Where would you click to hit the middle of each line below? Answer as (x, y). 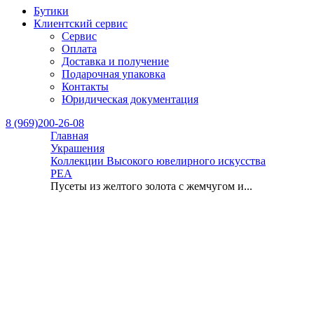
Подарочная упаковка (114, 74)
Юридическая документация (130, 99)
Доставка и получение (115, 61)
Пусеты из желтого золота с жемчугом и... (151, 186)
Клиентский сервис (81, 23)
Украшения (77, 148)
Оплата (79, 49)
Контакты (85, 87)
